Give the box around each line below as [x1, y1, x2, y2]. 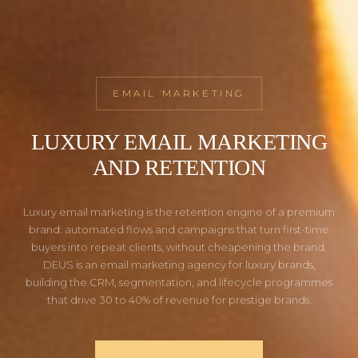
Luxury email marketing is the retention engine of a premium [23, 205, 335, 219]
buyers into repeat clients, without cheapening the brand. [31, 241, 327, 254]
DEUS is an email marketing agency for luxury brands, [42, 258, 316, 272]
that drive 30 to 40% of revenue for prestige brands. [46, 293, 312, 307]
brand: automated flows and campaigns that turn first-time [29, 223, 329, 237]
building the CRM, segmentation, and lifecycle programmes [26, 276, 332, 289]
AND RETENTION [92, 155, 266, 181]
